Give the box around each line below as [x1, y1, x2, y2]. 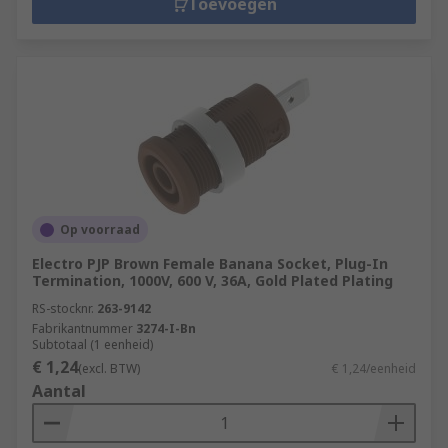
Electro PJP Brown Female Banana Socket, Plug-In [32, 254, 388, 273]
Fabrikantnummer [32, 320, 133, 337]
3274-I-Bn [136, 320, 196, 337]
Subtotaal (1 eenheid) [32, 336, 153, 353]
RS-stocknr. [32, 300, 94, 317]
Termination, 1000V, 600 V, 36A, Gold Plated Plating [32, 271, 393, 290]
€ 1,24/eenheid [332, 360, 416, 377]
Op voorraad [60, 221, 140, 238]
